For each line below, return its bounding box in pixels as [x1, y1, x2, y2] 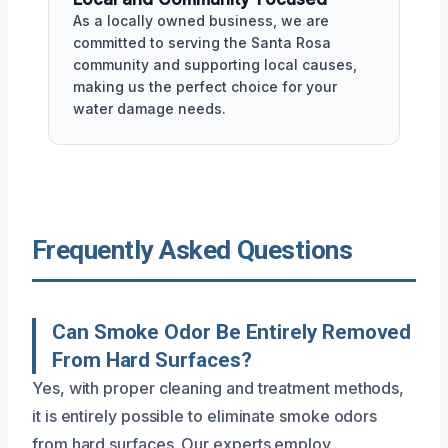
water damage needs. [73, 100, 226, 117]
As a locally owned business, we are [73, 12, 329, 29]
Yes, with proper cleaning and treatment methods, [32, 378, 405, 398]
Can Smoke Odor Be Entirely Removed [52, 320, 412, 344]
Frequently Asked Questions [32, 235, 353, 265]
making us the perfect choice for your [73, 78, 337, 95]
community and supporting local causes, [73, 56, 357, 73]
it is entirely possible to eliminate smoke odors [32, 406, 378, 426]
